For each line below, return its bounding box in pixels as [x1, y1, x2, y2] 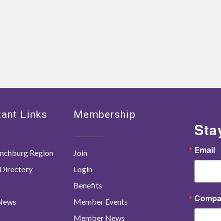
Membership [74, 108, 136, 120]
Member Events [74, 196, 128, 206]
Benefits [74, 180, 103, 190]
